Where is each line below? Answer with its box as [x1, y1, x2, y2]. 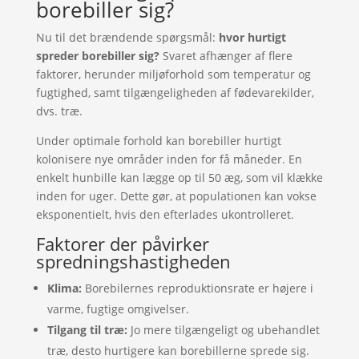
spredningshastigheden [35, 249, 231, 273]
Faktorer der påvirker [35, 232, 209, 256]
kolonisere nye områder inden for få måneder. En [35, 151, 302, 167]
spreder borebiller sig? [35, 48, 159, 63]
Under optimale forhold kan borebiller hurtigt [35, 133, 281, 148]
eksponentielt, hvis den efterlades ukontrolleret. [35, 207, 294, 222]
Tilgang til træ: [46, 322, 127, 337]
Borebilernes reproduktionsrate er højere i [81, 280, 313, 296]
